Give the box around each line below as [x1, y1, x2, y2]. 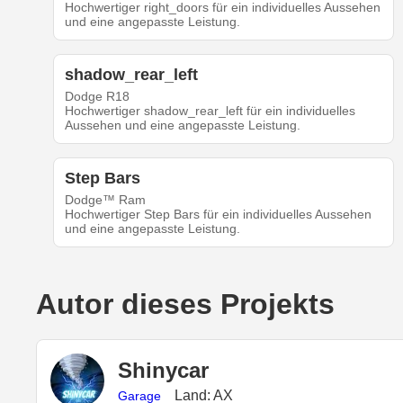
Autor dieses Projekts [36, 288, 335, 321]
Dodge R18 [64, 89, 130, 104]
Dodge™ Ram [64, 193, 146, 208]
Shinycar [118, 357, 209, 382]
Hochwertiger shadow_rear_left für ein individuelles [64, 103, 355, 119]
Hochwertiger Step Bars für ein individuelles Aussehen [64, 207, 372, 222]
